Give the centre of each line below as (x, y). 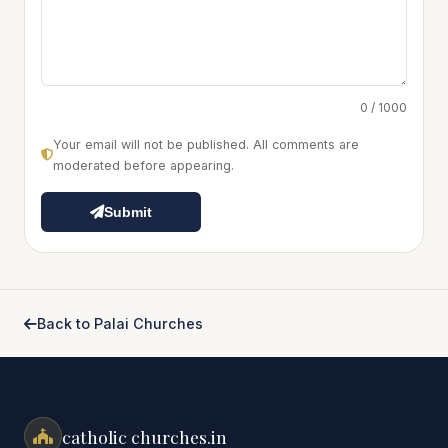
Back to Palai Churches (120, 324)
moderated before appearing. (143, 166)
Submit (128, 212)
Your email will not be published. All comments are (206, 145)
